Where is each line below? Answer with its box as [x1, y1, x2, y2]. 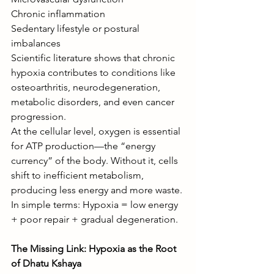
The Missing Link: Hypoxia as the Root [11, 242, 179, 254]
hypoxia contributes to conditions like [11, 66, 178, 78]
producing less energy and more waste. [11, 183, 182, 196]
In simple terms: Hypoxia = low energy [11, 198, 180, 210]
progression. [11, 110, 66, 122]
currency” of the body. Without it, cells [11, 154, 180, 166]
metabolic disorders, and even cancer [11, 95, 177, 108]
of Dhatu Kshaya [11, 257, 81, 269]
